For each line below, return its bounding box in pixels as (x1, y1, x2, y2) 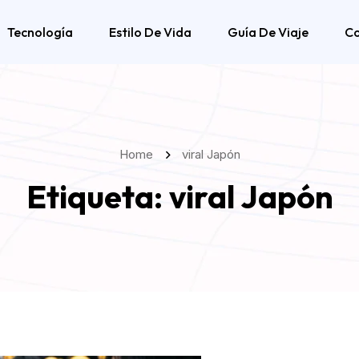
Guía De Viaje (228, 24, 309, 40)
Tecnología (7, 24, 73, 40)
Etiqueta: (26, 176, 169, 216)
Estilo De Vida (109, 24, 192, 40)
